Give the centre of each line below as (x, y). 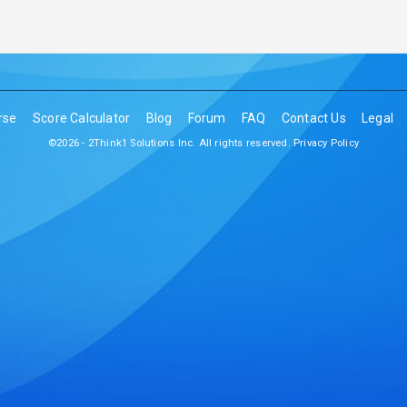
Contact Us (313, 118)
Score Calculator (81, 118)
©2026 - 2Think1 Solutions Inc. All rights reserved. (171, 143)
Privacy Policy (326, 143)
